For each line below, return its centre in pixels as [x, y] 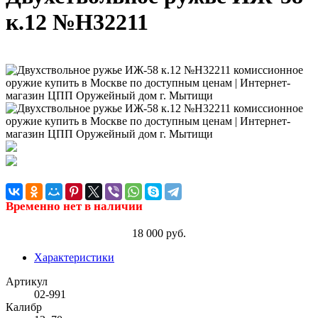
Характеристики [74, 258]
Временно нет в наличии [74, 207]
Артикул [27, 282]
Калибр [24, 307]
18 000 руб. [159, 234]
